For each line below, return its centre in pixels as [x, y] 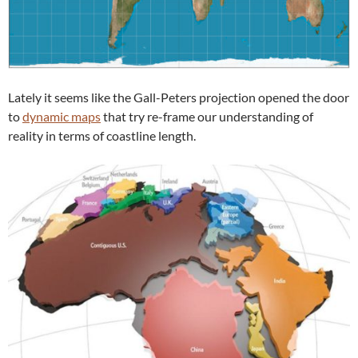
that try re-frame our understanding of [207, 117]
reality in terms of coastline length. [102, 136]
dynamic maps [62, 117]
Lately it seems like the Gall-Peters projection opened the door [179, 97]
